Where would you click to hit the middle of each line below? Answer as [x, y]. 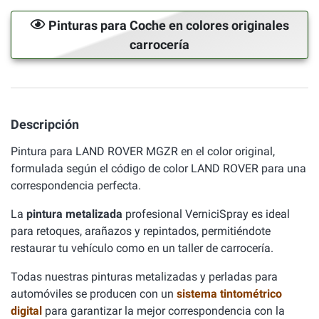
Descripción [45, 124]
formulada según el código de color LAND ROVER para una [158, 168]
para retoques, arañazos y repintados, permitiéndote [141, 231]
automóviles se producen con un [94, 294]
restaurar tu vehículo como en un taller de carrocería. [142, 248]
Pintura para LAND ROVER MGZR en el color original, [143, 151]
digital [28, 311]
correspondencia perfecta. [76, 185]
